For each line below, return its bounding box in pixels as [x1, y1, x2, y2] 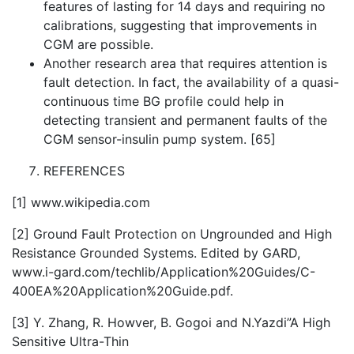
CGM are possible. [43, 36, 153, 52]
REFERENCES [43, 163, 125, 179]
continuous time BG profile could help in [43, 93, 284, 109]
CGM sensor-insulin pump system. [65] [43, 131, 276, 147]
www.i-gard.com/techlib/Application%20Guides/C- [12, 264, 315, 280]
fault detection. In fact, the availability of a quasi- [43, 74, 339, 90]
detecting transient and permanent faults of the [43, 112, 327, 128]
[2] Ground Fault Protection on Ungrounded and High [12, 226, 332, 242]
